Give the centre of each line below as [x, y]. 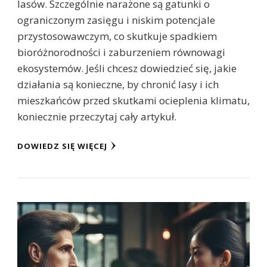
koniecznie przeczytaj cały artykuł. [97, 117]
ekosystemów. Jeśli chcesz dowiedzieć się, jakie [127, 69]
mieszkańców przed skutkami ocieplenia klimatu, [133, 101]
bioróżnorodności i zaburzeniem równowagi [121, 52]
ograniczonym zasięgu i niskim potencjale [116, 20]
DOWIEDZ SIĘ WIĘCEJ [62, 146]
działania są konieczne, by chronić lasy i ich [118, 85]
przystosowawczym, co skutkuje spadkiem [117, 36]
